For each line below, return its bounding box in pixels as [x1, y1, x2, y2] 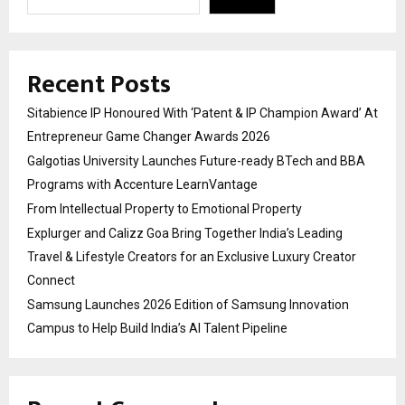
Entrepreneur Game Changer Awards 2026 [27, 129, 270, 145]
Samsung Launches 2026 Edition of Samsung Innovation [27, 297, 349, 313]
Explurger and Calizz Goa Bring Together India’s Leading [27, 226, 343, 241]
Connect [27, 273, 75, 288]
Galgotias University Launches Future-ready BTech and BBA [27, 154, 365, 169]
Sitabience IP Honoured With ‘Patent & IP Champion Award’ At [27, 106, 378, 121]
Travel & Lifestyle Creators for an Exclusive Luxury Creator [27, 250, 356, 265]
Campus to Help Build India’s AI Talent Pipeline [27, 321, 287, 336]
